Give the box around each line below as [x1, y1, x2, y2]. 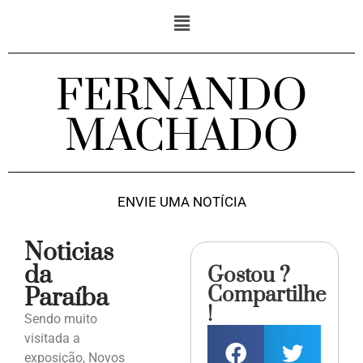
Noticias [24, 237, 113, 269]
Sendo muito [24, 311, 97, 327]
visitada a [24, 331, 80, 347]
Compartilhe [207, 282, 327, 310]
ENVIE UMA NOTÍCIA [117, 194, 246, 211]
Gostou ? [207, 263, 291, 290]
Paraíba [24, 283, 109, 314]
